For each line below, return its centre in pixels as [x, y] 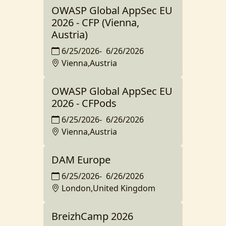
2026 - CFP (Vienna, [95, 23]
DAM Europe [81, 160]
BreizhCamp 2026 [92, 216]
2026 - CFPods [84, 103]
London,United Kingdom [108, 188]
